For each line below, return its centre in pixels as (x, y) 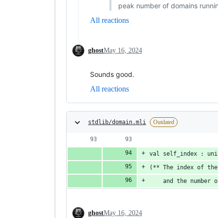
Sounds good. (112, 74)
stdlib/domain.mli (117, 122)
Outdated (164, 122)
